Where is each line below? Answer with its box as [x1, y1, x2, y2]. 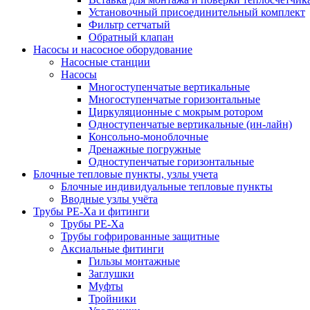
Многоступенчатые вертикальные [89, 81, 250, 93]
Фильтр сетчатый [89, 19, 170, 30]
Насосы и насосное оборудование [33, 44, 192, 55]
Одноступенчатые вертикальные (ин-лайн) [89, 118, 292, 130]
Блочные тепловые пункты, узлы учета [33, 168, 218, 180]
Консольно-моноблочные [89, 131, 208, 143]
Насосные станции [61, 56, 150, 68]
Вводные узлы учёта [61, 193, 158, 205]
